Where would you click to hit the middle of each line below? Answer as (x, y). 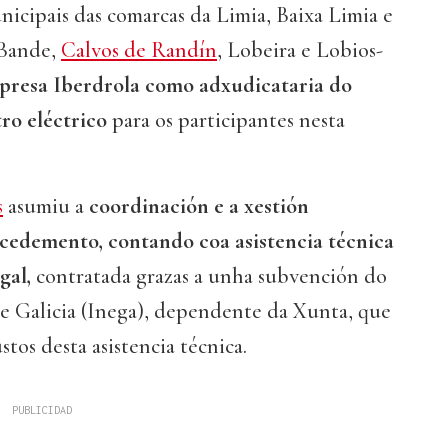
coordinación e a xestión (199, 206)
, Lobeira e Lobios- (300, 50)
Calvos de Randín (139, 50)
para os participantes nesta (226, 120)
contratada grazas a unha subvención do (209, 276)
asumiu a (46, 206)
